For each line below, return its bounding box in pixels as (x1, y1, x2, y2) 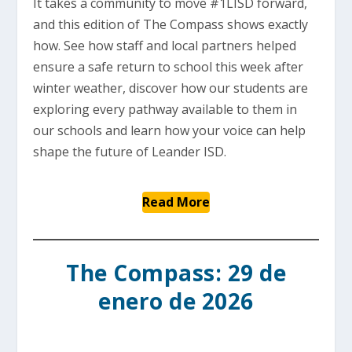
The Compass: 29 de (66, 258, 286, 288)
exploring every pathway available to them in (33, 101, 298, 118)
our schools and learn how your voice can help (33, 122, 306, 139)
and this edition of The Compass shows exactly (33, 16, 309, 33)
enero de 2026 (98, 286, 254, 316)
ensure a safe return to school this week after (33, 58, 304, 75)
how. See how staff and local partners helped (33, 37, 297, 54)
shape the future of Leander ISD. (33, 143, 227, 160)
